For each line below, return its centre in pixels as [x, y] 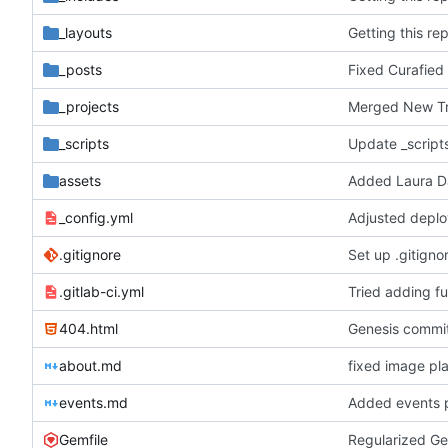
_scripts [84, 143]
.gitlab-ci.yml [101, 291]
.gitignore [90, 254]
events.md [93, 402]
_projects [89, 106]
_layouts [85, 32]
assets [80, 180]
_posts [80, 69]
